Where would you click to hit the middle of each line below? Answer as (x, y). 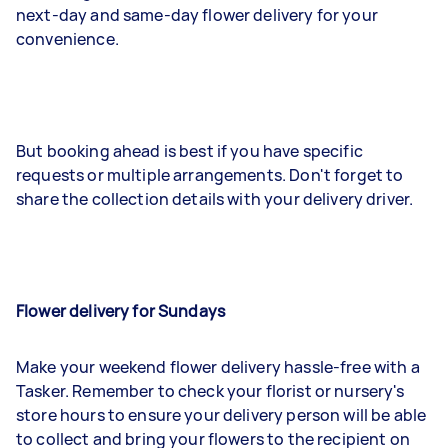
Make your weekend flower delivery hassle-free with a (218, 367)
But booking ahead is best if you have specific (189, 151)
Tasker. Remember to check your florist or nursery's (210, 391)
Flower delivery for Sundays (121, 311)
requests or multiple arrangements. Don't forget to (210, 175)
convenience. (67, 39)
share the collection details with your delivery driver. (215, 199)
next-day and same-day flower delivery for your (197, 15)
